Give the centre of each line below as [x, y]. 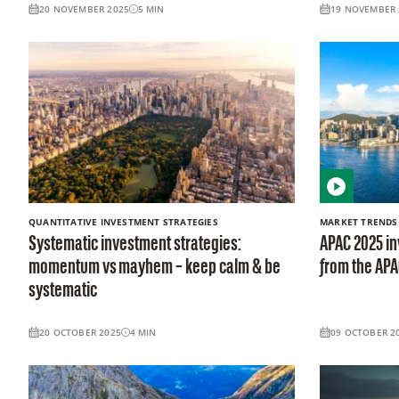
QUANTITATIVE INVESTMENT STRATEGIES [123, 222]
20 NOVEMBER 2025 [85, 9]
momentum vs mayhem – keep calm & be [155, 269]
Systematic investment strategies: [135, 245]
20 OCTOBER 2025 [80, 333]
